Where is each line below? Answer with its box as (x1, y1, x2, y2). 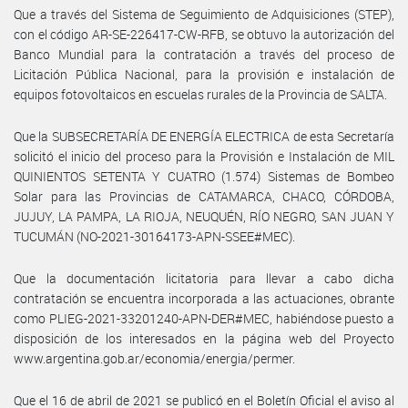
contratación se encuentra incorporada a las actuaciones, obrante (14, 289, 394, 307)
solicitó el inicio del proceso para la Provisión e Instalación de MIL (14, 147, 394, 165)
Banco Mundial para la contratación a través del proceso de (14, 45, 394, 63)
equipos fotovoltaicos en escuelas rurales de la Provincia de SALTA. (14, 85, 387, 103)
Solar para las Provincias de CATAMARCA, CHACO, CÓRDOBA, (14, 187, 394, 205)
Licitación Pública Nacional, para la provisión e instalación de (14, 65, 394, 83)
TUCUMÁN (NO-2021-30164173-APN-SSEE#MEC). (14, 227, 295, 245)
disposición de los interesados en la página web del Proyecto (14, 329, 394, 347)
